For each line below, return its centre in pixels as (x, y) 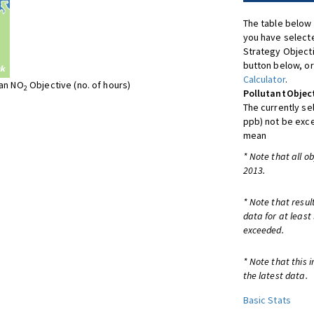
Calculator (264, 79)
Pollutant (264, 93)
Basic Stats (267, 300)
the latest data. (275, 275)
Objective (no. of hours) (79, 85)
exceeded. (263, 230)
